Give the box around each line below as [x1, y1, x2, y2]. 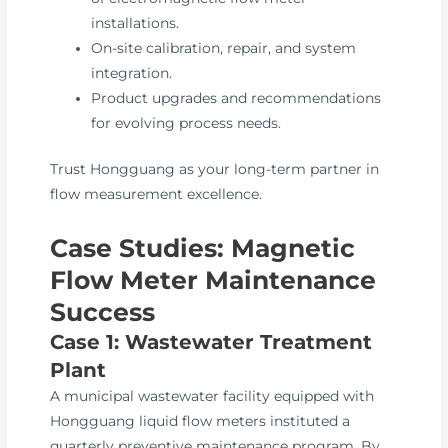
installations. [91, 15, 180, 32]
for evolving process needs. [91, 115, 282, 132]
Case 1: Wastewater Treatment [50, 329, 373, 354]
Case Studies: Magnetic [50, 232, 356, 263]
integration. [91, 65, 173, 82]
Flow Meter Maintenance [50, 264, 377, 295]
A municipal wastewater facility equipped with [50, 387, 375, 404]
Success [50, 296, 156, 327]
